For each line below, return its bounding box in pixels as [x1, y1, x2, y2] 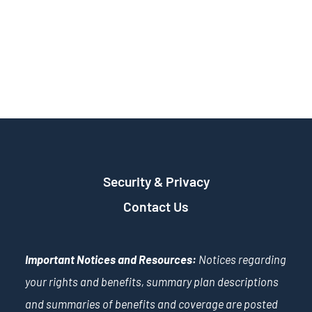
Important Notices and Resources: [24, 253, 196, 267]
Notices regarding [196, 253, 286, 267]
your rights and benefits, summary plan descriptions [24, 275, 279, 289]
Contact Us [123, 198, 189, 214]
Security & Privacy [102, 173, 210, 189]
